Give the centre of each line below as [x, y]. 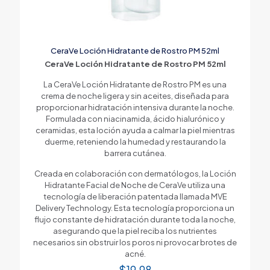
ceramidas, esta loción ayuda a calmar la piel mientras [135, 130]
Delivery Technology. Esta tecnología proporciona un [135, 208]
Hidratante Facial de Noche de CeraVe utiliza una [135, 185]
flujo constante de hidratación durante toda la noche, [135, 219]
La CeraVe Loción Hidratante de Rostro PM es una [135, 84]
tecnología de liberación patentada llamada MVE [135, 196]
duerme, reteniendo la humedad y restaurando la [135, 141]
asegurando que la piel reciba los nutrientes [135, 231]
